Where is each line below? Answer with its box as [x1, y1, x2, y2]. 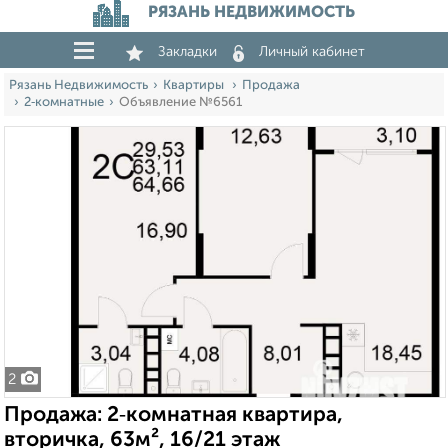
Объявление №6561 [119, 96, 242, 109]
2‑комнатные [24, 96, 104, 109]
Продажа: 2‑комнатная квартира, [4, 405, 343, 426]
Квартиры [163, 79, 227, 92]
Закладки [158, 45, 217, 59]
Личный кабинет [259, 45, 365, 59]
